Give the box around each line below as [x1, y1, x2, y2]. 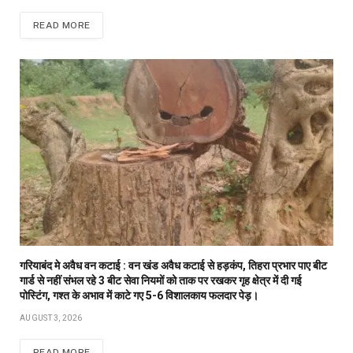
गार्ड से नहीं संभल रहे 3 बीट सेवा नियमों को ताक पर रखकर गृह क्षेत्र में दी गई [20, 274, 302, 288]
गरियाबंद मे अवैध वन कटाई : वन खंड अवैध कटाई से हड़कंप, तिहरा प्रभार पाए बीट [20, 259, 327, 273]
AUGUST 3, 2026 [20, 314, 83, 323]
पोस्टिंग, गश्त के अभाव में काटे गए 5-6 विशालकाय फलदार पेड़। [20, 289, 258, 303]
